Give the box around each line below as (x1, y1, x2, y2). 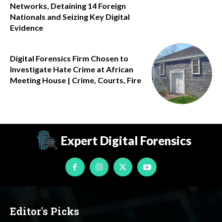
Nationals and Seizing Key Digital (10, 12, 130, 22)
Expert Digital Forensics (60, 133, 191, 148)
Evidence (10, 23, 43, 33)
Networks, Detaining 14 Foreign (10, 1, 126, 11)
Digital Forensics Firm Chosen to (10, 54, 128, 63)
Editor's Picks (10, 205, 79, 218)
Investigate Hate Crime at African (10, 64, 133, 74)
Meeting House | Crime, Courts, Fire (10, 75, 141, 85)
